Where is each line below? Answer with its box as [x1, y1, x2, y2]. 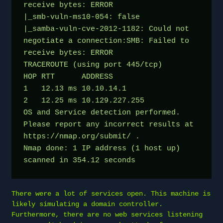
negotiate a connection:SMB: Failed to [23, 36, 189, 45]
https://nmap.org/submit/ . [23, 132, 140, 141]
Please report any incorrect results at [23, 120, 194, 129]
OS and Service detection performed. [23, 108, 180, 117]
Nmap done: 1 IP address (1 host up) [23, 144, 180, 153]
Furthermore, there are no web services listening [11, 210, 203, 219]
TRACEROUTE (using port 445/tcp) [23, 60, 162, 69]
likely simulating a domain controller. [11, 200, 163, 208]
